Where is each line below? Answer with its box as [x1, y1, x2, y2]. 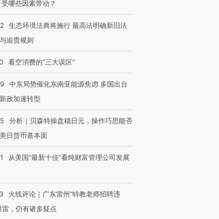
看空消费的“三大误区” [8, 58, 75, 66]
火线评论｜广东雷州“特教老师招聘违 [8, 190, 120, 198]
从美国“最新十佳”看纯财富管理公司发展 [8, 153, 130, 161]
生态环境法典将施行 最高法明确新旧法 [9, 21, 127, 29]
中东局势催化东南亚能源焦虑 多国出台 [9, 80, 128, 88]
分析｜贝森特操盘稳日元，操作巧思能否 [9, 116, 132, 125]
